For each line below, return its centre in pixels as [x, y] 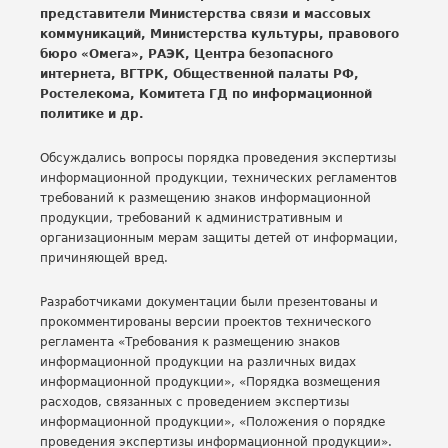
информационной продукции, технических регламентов [218, 178]
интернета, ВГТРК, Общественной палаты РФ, [199, 74]
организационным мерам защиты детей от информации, [219, 238]
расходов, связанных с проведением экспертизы [194, 402]
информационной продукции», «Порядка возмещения [210, 382]
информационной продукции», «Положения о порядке [212, 422]
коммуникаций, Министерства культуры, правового [219, 34]
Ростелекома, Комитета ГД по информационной [206, 94]
